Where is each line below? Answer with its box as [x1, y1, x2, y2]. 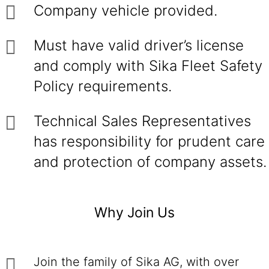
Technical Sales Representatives [34, 112, 251, 130]
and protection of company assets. [34, 153, 267, 171]
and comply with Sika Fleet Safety [34, 57, 262, 74]
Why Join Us [94, 204, 175, 221]
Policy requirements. [34, 77, 172, 95]
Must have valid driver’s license [34, 37, 244, 54]
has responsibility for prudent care [34, 133, 265, 150]
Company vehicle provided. [34, 2, 217, 19]
